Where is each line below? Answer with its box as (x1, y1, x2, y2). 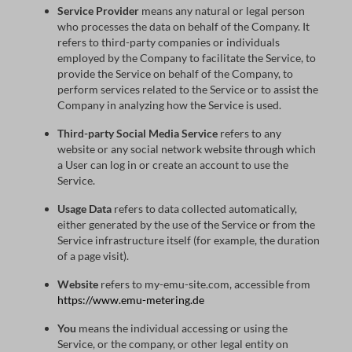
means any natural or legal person (139, 4, 305, 17)
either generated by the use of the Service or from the (57, 218, 315, 231)
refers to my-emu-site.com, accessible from (98, 277, 310, 291)
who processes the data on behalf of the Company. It (57, 20, 310, 33)
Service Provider (57, 4, 139, 17)
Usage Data (57, 202, 112, 215)
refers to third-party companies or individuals (57, 35, 280, 49)
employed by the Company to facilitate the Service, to (57, 51, 316, 64)
